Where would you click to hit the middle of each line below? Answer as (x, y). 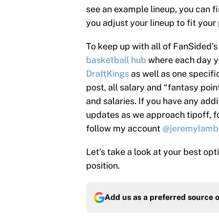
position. (103, 166)
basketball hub (116, 60)
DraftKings (108, 74)
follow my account (124, 129)
